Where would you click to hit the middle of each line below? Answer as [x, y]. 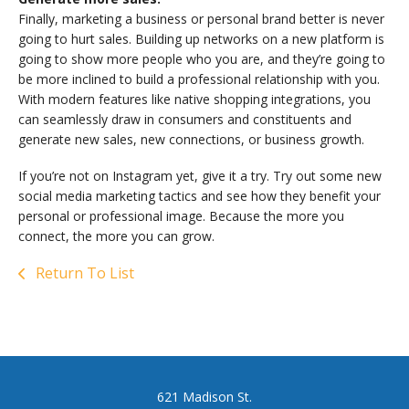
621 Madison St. [204, 396]
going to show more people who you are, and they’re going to [202, 58]
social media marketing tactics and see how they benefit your [199, 195]
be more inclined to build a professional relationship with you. [199, 79]
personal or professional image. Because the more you [181, 215]
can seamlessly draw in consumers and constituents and [185, 119]
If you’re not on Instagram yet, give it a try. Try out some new [200, 175]
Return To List [83, 273]
